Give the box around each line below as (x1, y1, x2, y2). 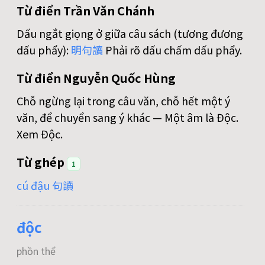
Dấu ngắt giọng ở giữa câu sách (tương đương (17, 25, 243, 41)
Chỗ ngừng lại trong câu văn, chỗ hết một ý (17, 93, 230, 109)
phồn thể (17, 244, 56, 258)
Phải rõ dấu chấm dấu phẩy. (103, 42, 242, 58)
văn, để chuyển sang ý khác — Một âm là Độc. (17, 109, 238, 125)
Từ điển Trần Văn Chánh (17, 2, 154, 20)
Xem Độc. (17, 126, 63, 142)
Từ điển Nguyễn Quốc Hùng (17, 69, 176, 87)
